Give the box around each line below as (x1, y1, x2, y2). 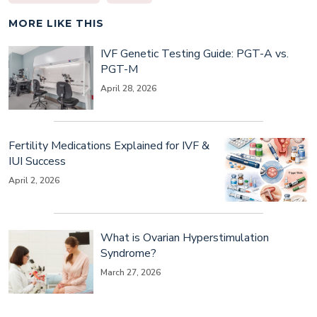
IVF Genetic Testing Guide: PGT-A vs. (100, 45, 289, 62)
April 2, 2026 (8, 174, 59, 186)
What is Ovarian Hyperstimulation (100, 229, 269, 246)
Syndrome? (100, 245, 156, 261)
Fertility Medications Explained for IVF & (8, 137, 209, 154)
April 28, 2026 (100, 82, 156, 94)
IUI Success (8, 153, 66, 169)
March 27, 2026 (100, 266, 161, 278)
